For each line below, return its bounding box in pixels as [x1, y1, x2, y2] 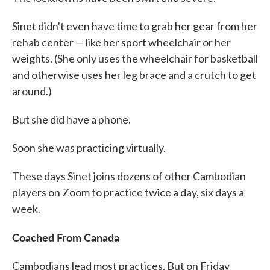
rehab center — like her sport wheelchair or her [12, 36, 231, 49]
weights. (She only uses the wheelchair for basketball [12, 52, 258, 65]
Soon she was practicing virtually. [12, 141, 166, 154]
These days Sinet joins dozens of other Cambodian [12, 169, 246, 183]
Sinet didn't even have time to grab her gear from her [12, 19, 257, 33]
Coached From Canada [12, 230, 119, 245]
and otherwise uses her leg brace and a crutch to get [12, 68, 256, 81]
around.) [12, 84, 52, 98]
